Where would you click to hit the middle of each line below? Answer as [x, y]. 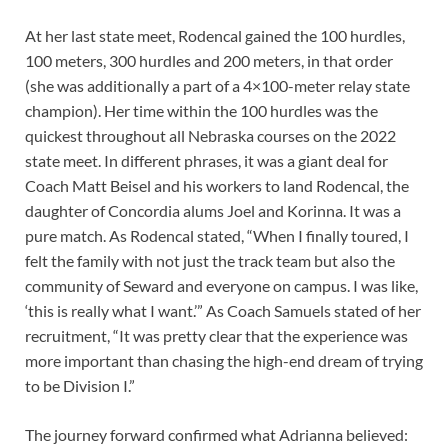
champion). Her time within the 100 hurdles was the [201, 111]
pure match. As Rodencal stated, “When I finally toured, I [217, 236]
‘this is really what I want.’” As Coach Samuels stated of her [223, 311]
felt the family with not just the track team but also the [210, 261]
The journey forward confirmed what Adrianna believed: [216, 435]
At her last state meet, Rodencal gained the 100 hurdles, [215, 36]
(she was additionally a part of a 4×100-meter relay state [217, 86]
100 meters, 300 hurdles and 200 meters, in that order [209, 61]
